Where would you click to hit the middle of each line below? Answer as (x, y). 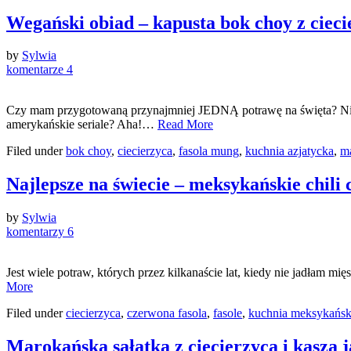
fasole (228, 313)
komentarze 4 (40, 70)
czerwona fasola (167, 313)
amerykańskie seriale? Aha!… (82, 125)
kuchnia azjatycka (289, 151)
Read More (185, 125)
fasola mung (209, 151)
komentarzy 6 (40, 232)
